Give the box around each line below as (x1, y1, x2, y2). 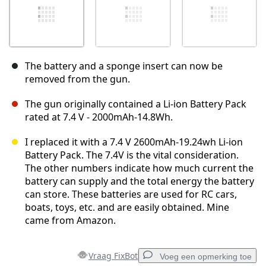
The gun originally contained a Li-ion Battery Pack (25, 97, 246, 111)
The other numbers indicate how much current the (25, 161, 254, 175)
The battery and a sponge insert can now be (25, 59, 223, 73)
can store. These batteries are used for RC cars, (25, 188, 237, 201)
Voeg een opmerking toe (160, 252, 252, 262)
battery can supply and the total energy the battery (25, 175, 254, 188)
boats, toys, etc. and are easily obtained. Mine (25, 201, 229, 214)
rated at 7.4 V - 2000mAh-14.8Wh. (25, 110, 173, 124)
